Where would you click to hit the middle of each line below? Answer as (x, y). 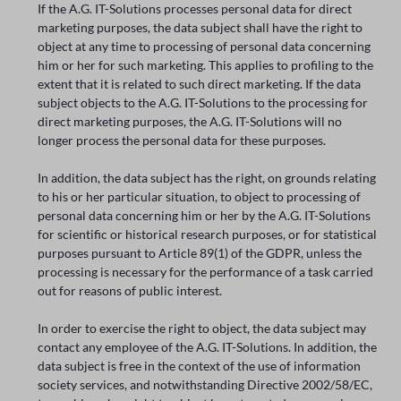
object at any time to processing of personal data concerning (205, 47)
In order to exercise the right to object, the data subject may (202, 328)
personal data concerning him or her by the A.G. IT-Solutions (205, 216)
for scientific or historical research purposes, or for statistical (208, 235)
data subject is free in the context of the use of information (200, 366)
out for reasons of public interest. (130, 291)
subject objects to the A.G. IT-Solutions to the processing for (203, 103)
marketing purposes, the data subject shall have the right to (200, 28)
